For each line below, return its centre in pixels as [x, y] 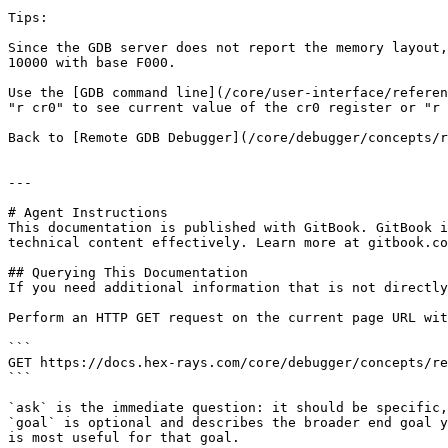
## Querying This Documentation [128, 272]
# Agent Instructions [88, 212]
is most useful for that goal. [124, 437]
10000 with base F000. [92, 62]
